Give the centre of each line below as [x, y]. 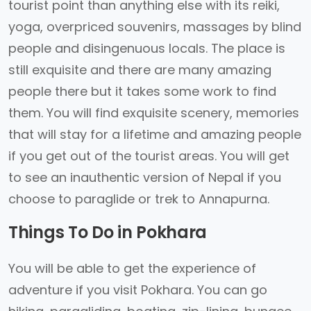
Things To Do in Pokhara [108, 232]
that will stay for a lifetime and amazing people [155, 134]
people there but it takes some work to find [142, 91]
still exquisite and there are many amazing [140, 70]
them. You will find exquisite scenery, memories [154, 113]
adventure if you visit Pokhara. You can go [138, 290]
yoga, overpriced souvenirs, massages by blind [155, 27]
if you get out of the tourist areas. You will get [149, 156]
